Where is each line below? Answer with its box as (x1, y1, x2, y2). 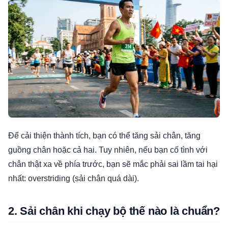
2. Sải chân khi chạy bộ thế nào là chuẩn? (8, 205, 220, 218)
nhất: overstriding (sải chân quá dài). (8, 174, 139, 183)
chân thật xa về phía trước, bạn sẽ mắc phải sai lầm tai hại (8, 160, 218, 169)
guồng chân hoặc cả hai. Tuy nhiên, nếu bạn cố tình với (8, 146, 208, 155)
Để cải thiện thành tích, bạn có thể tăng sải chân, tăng (8, 131, 201, 140)
